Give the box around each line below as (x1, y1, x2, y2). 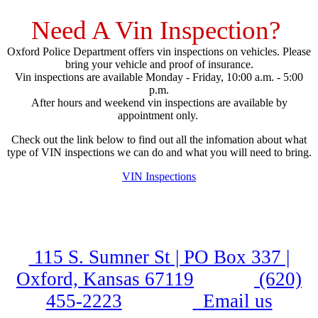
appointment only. (117, 109, 201, 122)
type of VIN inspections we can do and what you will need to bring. (6, 146, 312, 159)
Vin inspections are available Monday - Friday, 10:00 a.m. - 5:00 (15, 71, 303, 84)
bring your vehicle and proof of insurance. (65, 58, 253, 71)
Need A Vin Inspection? (31, 16, 287, 45)
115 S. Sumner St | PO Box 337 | (28, 246, 290, 268)
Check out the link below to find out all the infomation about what (11, 133, 307, 146)
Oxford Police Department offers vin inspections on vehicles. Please (7, 45, 311, 58)
